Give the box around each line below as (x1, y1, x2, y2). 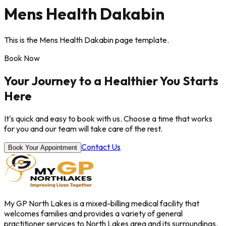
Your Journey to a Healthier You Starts (4, 73, 218, 88)
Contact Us (81, 141, 121, 152)
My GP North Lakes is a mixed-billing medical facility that (4, 198, 199, 208)
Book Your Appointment (8, 143, 77, 151)
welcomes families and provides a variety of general (4, 208, 183, 218)
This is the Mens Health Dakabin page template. (4, 34, 169, 45)
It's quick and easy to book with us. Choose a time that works (4, 113, 212, 124)
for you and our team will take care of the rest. (4, 123, 162, 134)
